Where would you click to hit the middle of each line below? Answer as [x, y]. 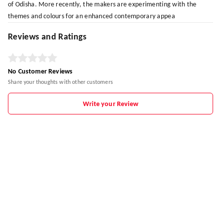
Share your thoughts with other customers [60, 82]
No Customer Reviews [40, 72]
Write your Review [110, 104]
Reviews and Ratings [47, 37]
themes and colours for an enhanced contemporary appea [92, 16]
